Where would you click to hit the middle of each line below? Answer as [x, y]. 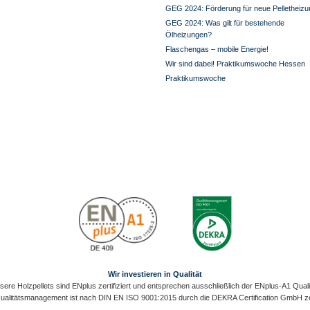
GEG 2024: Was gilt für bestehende [225, 23]
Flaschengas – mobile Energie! [217, 49]
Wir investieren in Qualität [155, 274]
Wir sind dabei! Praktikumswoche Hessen [235, 64]
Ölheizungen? [189, 35]
